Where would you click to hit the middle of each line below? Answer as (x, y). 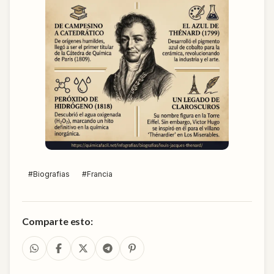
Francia (100, 174)
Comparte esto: (57, 221)
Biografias (51, 174)
